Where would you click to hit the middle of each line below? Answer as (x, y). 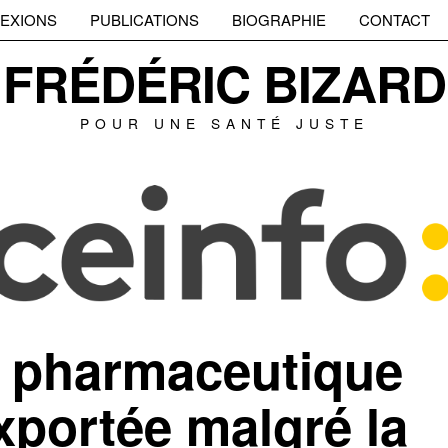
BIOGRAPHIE (279, 19)
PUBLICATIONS (144, 19)
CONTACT (394, 19)
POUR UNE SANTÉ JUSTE (224, 123)
